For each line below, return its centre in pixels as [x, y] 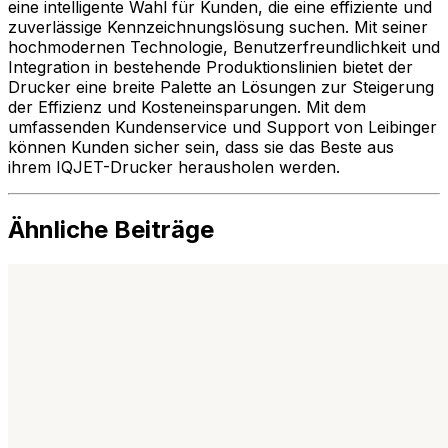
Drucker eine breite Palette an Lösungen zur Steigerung [221, 87]
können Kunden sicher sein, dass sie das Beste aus [201, 147]
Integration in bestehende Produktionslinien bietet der [210, 67]
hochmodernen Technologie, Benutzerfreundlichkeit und [224, 47]
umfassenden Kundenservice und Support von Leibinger [222, 127]
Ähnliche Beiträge [111, 229]
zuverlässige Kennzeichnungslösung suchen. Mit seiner [218, 27]
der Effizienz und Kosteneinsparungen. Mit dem [187, 107]
